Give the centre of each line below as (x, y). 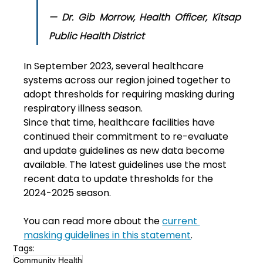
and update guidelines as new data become (126, 151)
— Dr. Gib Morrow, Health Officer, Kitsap (145, 18)
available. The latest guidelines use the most (127, 165)
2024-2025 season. (68, 193)
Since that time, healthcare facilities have (121, 123)
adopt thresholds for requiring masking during (130, 95)
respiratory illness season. (83, 109)
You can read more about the (93, 221)
